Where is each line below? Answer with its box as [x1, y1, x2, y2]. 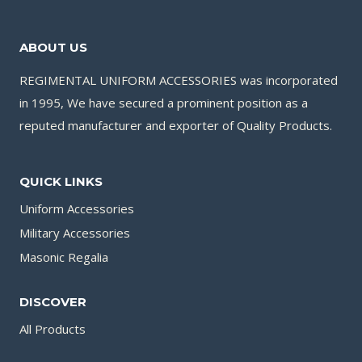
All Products [19, 321, 86, 337]
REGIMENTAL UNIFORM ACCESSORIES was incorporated [19, 71, 338, 88]
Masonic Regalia [19, 248, 108, 265]
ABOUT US [19, 39, 87, 55]
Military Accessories [19, 224, 130, 241]
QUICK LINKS [19, 173, 103, 189]
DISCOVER [19, 294, 86, 309]
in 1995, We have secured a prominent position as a [19, 94, 308, 111]
